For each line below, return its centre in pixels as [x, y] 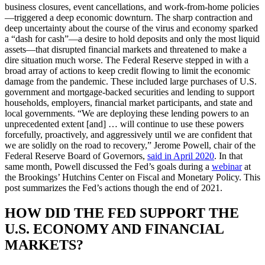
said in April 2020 [181, 156]
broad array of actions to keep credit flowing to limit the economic [127, 70]
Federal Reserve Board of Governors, [76, 156]
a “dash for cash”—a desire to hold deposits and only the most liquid [132, 38]
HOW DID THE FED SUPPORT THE [122, 213]
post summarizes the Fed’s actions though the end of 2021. [114, 188]
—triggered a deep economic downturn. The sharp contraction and [129, 17]
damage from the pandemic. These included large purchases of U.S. [131, 81]
